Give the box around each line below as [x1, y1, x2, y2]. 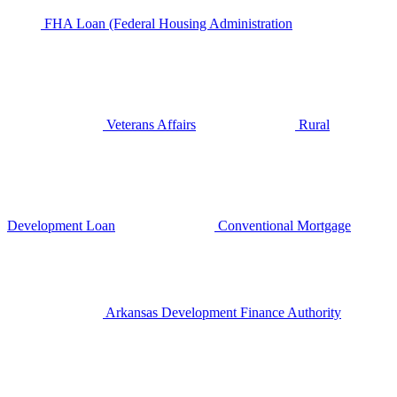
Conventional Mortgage [214, 218, 351, 233]
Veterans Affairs [103, 117, 196, 132]
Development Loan [7, 218, 115, 233]
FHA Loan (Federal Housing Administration [41, 16, 292, 31]
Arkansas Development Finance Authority [103, 305, 341, 320]
